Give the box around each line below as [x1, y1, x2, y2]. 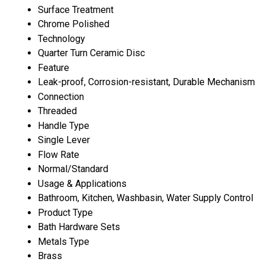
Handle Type [38, 119, 89, 131]
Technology [38, 33, 85, 44]
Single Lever [38, 134, 90, 146]
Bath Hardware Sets [38, 221, 120, 232]
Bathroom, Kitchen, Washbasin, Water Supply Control [38, 192, 253, 203]
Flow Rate [38, 148, 79, 160]
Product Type [38, 206, 93, 218]
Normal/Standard [38, 163, 108, 174]
